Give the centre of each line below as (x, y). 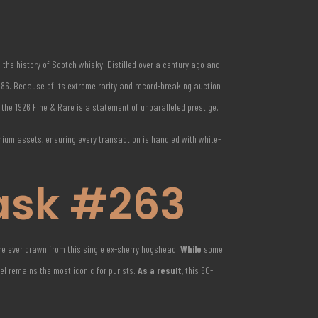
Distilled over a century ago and (163, 64)
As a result (160, 270)
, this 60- (198, 270)
